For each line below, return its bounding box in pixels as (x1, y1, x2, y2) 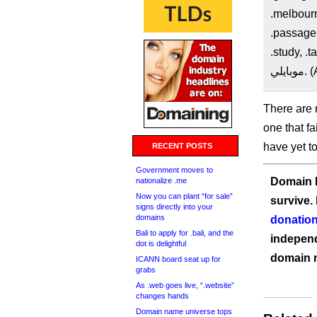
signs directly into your (136, 202, 213, 211)
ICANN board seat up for (136, 255, 221, 263)
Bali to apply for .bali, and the (136, 229, 234, 237)
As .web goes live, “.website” (136, 281, 234, 289)
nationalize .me (136, 176, 187, 185)
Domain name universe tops (136, 307, 232, 316)
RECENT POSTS (152, 142, 212, 150)
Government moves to (136, 166, 213, 174)
